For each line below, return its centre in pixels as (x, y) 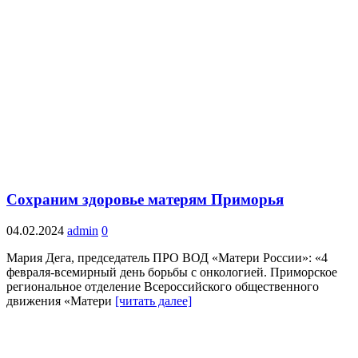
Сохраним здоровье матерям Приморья (145, 199)
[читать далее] (153, 300)
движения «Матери (61, 300)
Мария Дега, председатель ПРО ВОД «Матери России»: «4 (167, 257)
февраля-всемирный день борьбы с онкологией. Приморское (172, 272)
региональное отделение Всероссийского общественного (163, 286)
